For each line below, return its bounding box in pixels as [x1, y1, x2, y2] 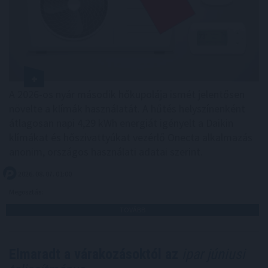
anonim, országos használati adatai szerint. [9, 145, 203, 159]
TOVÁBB [120, 205, 145, 215]
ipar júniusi [178, 246, 245, 263]
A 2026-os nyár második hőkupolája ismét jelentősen [9, 87, 245, 102]
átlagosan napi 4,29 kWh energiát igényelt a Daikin [9, 116, 233, 130]
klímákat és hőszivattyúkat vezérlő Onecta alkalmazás [9, 130, 252, 145]
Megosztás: [9, 187, 44, 197]
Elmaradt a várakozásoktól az [9, 246, 178, 263]
